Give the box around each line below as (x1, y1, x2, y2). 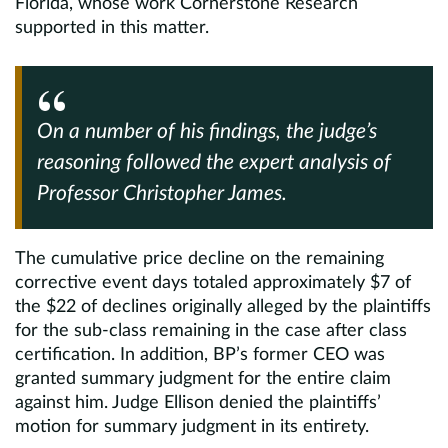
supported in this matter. (15, 19, 209, 37)
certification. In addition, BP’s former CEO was (15, 346, 385, 364)
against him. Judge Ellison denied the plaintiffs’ (15, 394, 381, 412)
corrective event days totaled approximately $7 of (15, 274, 411, 292)
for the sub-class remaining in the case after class (15, 322, 407, 340)
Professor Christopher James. (37, 183, 287, 204)
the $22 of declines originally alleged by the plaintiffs (15, 298, 431, 316)
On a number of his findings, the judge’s (37, 121, 377, 142)
